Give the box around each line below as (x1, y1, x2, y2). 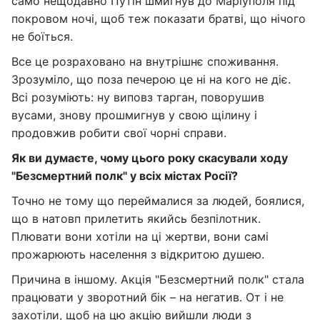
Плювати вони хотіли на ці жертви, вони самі (11, 229, 269, 244)
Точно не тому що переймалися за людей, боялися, (11, 194, 304, 208)
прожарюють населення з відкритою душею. (11, 247, 264, 261)
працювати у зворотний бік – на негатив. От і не (11, 290, 284, 304)
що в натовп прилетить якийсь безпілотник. (11, 211, 261, 226)
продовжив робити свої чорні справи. (11, 126, 226, 140)
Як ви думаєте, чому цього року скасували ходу (11, 151, 288, 165)
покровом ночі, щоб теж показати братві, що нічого (11, 11, 306, 26)
